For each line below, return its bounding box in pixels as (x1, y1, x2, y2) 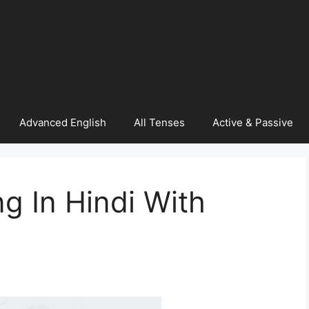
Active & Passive (212, 116, 293, 130)
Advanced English (19, 116, 106, 130)
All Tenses (133, 116, 185, 130)
